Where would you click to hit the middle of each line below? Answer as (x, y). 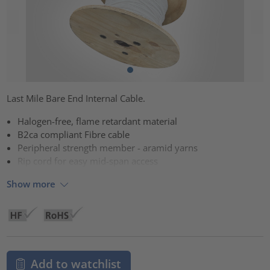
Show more (31, 184)
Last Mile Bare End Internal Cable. (76, 98)
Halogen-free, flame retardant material (98, 121)
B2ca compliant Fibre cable (74, 134)
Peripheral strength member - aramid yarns (108, 147)
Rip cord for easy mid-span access (88, 161)
